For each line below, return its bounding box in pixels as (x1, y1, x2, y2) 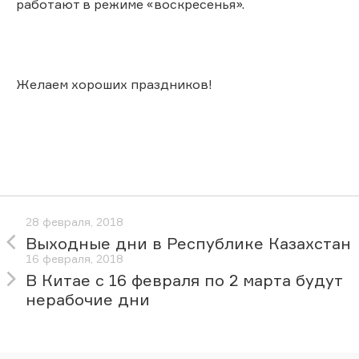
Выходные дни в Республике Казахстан (26, 233, 351, 254)
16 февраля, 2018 (26, 252, 123, 266)
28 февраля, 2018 (26, 215, 123, 229)
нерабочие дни (26, 289, 150, 310)
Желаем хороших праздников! (16, 75, 212, 92)
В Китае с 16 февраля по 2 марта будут (26, 270, 342, 291)
